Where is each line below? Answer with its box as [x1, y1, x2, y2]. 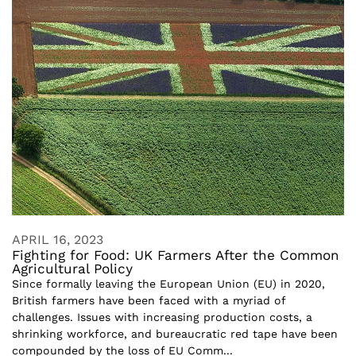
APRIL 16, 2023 [12, 231, 103, 247]
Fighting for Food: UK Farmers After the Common [12, 246, 339, 263]
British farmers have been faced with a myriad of [12, 293, 285, 307]
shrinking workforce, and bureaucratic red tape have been [12, 327, 338, 340]
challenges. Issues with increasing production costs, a [12, 310, 312, 323]
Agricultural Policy [12, 260, 133, 277]
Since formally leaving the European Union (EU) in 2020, [12, 277, 325, 290]
